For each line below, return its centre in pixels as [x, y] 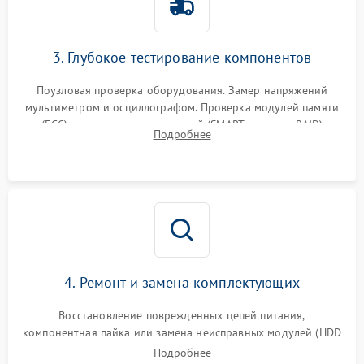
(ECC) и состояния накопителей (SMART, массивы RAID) [182, 124]
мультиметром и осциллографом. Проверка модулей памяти [182, 107]
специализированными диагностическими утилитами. [182, 141]
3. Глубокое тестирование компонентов [182, 57]
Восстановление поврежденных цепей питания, [182, 315]
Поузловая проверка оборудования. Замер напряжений [182, 90]
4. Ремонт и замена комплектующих [182, 282]
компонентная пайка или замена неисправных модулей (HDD [182, 332]
